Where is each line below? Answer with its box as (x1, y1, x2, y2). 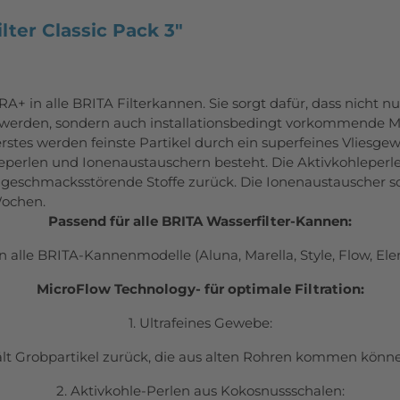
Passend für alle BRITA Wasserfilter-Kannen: (48, 212, 352, 230)
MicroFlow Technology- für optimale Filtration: (36, 280, 364, 298)
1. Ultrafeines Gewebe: (128, 314, 272, 332)
